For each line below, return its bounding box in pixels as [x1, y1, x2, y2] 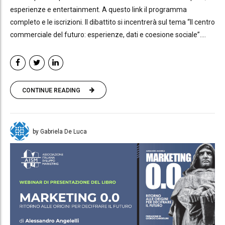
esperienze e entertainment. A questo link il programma [10, 5, 187, 14]
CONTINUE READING [22, 86, 80, 94]
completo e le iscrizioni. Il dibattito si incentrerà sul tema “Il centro [10, 18, 215, 26]
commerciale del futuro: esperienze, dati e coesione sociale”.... [10, 30, 206, 39]
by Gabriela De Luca [33, 128, 87, 136]
